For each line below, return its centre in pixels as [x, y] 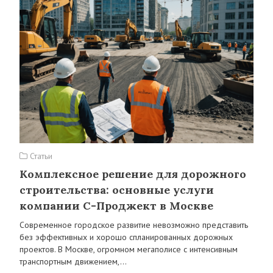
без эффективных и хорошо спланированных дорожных [126, 237]
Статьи [40, 156]
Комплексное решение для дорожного [133, 174]
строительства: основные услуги [117, 190]
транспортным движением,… [73, 261]
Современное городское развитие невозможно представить [134, 225]
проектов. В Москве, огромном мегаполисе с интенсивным [129, 249]
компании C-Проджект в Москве [116, 206]
